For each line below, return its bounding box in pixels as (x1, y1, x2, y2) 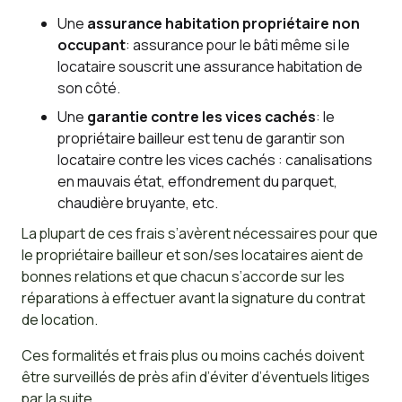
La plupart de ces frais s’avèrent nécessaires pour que (21, 223, 378, 244)
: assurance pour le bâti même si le (125, 35, 350, 56)
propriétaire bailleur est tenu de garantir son (57, 128, 345, 149)
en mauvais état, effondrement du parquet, (57, 171, 337, 192)
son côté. (57, 78, 120, 99)
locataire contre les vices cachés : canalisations (57, 150, 372, 170)
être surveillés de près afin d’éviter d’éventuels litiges (21, 367, 370, 388)
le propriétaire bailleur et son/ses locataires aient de (21, 245, 363, 266)
